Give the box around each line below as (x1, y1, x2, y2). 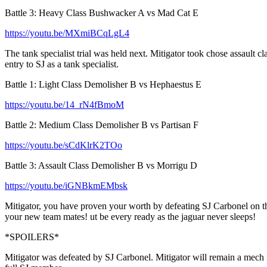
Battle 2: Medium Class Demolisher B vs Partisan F (5, 120, 198, 131)
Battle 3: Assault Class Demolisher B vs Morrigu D (5, 160, 197, 171)
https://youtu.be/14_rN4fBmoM (5, 100, 124, 110)
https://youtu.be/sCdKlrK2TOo (5, 140, 122, 151)
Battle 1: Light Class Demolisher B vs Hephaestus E (5, 79, 201, 90)
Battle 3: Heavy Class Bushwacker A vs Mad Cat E (5, 8, 198, 18)
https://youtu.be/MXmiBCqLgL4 (5, 28, 129, 39)
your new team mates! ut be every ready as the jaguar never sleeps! (5, 212, 256, 222)
